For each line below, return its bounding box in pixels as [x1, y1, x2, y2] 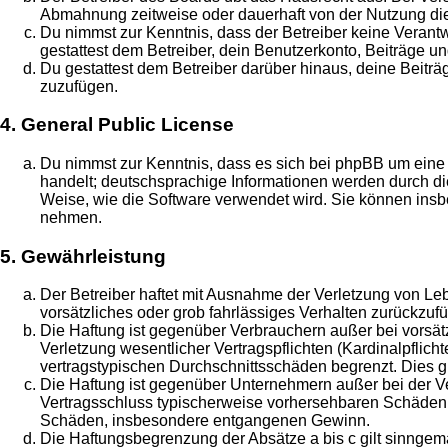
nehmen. [40, 209, 102, 227]
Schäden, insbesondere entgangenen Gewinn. [40, 412, 370, 430]
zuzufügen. [40, 77, 118, 95]
